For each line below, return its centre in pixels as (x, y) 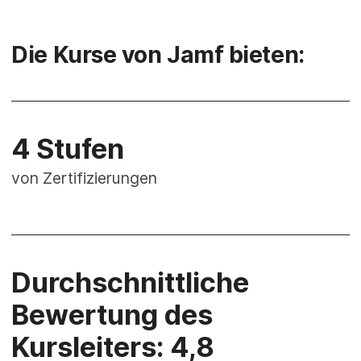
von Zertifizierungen (85, 178)
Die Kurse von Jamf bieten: (158, 54)
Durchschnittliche (131, 282)
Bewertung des (112, 314)
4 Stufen (68, 148)
